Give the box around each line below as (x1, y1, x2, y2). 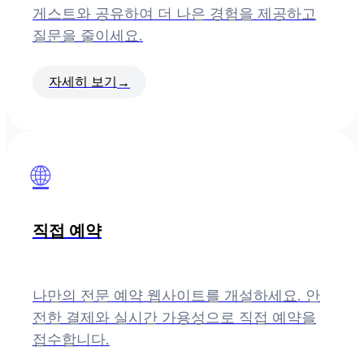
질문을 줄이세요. (32, 27, 143, 45)
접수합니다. (32, 331, 110, 349)
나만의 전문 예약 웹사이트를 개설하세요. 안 (32, 287, 320, 305)
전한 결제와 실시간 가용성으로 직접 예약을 (32, 309, 316, 327)
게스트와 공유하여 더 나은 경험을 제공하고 (32, 5, 316, 23)
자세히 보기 (49, 73, 117, 90)
